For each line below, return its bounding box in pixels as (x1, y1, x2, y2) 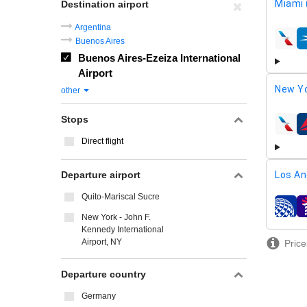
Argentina (75, 23, 111, 32)
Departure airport (61, 169, 140, 180)
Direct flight (82, 136, 123, 146)
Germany (82, 291, 116, 301)
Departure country (61, 269, 146, 280)
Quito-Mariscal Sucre (82, 192, 160, 201)
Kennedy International (82, 225, 164, 234)
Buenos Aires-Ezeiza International (78, 52, 241, 64)
